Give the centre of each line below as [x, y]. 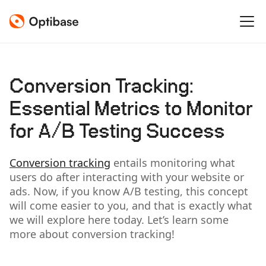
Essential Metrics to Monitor [131, 110]
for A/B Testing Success [117, 132]
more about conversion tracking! [92, 234]
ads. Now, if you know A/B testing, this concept [129, 191]
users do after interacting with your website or [127, 177]
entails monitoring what [173, 163]
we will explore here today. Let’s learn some [119, 220]
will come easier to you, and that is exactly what [131, 205]
